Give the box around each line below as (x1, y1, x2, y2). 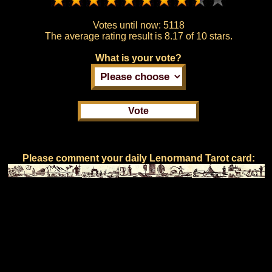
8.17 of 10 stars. (164, 30, 233, 41)
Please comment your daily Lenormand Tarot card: (22, 152, 255, 163)
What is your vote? (95, 52, 182, 63)
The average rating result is (44, 30, 165, 41)
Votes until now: (92, 19, 163, 30)
